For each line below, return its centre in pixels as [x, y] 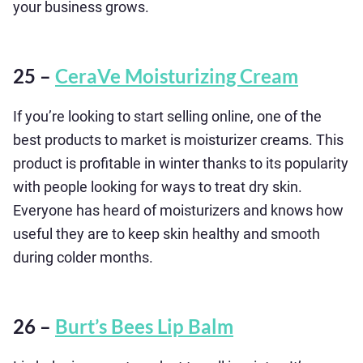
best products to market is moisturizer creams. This [178, 140]
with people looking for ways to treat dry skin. [158, 187]
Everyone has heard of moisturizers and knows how [178, 210]
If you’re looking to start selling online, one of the [167, 116]
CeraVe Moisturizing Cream [177, 76]
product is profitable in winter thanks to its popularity [181, 163]
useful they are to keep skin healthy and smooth [167, 234]
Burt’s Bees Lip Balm [144, 326]
